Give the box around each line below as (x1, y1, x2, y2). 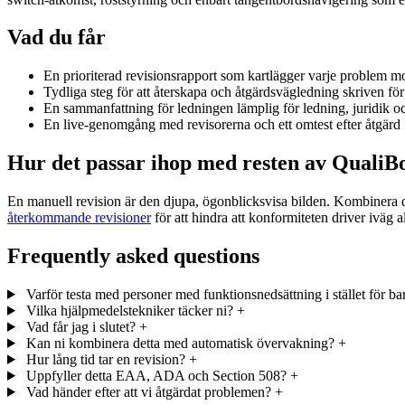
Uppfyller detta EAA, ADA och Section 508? (25, 367, 287, 383)
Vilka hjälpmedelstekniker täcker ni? (25, 302, 233, 318)
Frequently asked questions (7, 244, 259, 268)
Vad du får (7, 25, 106, 50)
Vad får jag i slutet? (25, 318, 136, 334)
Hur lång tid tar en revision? (25, 351, 185, 367)
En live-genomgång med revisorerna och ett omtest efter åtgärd (43, 117, 400, 133)
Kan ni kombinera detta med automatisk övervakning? (25, 334, 334, 351)
